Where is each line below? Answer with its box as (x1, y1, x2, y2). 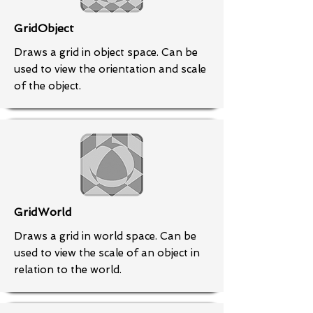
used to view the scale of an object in (14, 247, 200, 259)
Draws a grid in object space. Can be (14, 46, 198, 59)
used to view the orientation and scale (14, 63, 206, 75)
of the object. (14, 80, 81, 92)
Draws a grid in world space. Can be (14, 230, 196, 242)
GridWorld (14, 205, 72, 219)
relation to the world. (14, 263, 122, 276)
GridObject (14, 22, 74, 35)
